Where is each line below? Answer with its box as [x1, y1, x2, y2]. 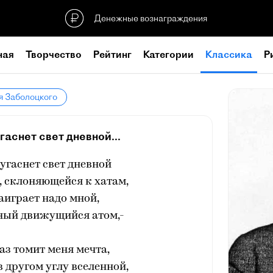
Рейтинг [93, 48, 132, 60]
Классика [205, 48, 252, 60]
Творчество [26, 48, 82, 60]
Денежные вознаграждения [94, 12, 207, 24]
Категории [143, 48, 194, 60]
